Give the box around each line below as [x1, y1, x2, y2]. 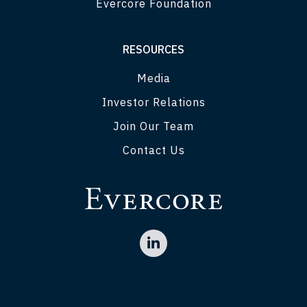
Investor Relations [101, 95, 206, 110]
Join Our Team [113, 119, 194, 134]
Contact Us [122, 143, 185, 158]
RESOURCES [123, 42, 184, 57]
